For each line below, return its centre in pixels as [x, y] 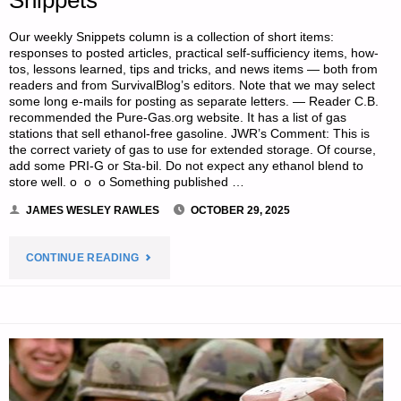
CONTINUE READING [82, 258]
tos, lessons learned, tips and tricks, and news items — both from [194, 69]
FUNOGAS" [169, 43]
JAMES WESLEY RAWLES [93, 211]
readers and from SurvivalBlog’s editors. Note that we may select [192, 85]
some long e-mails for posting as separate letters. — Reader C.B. [194, 101]
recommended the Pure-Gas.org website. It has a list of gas [178, 117]
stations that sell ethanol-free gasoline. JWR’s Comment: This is [190, 133]
